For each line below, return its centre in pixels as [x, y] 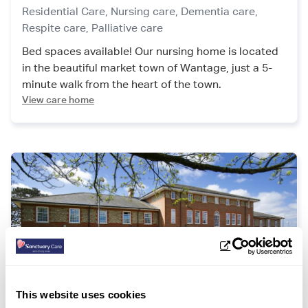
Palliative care [127, 28]
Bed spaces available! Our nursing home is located [150, 52]
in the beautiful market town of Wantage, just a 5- [147, 68]
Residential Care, [66, 12]
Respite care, [57, 28]
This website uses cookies [81, 294]
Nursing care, [146, 12]
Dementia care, [219, 12]
